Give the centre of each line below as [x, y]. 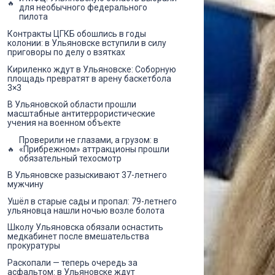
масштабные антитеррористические [81, 114]
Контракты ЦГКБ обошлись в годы [77, 33]
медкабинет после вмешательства [78, 237]
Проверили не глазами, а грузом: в [89, 140]
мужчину [25, 184]
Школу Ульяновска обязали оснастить [85, 227]
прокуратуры [34, 246]
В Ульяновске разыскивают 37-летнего [87, 175]
